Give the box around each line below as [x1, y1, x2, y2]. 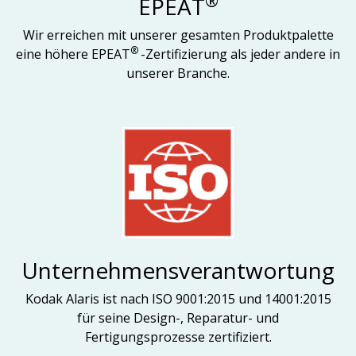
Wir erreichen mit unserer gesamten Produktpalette [22, 26, 334, 44]
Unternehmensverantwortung [21, 255, 335, 285]
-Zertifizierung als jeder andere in [141, 45, 340, 63]
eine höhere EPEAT [16, 45, 130, 63]
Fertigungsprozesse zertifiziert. [84, 328, 272, 346]
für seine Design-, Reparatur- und [77, 309, 279, 327]
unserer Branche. [126, 64, 230, 82]
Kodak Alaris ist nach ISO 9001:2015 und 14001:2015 [25, 290, 331, 308]
